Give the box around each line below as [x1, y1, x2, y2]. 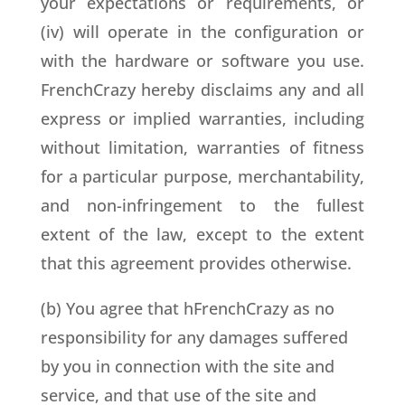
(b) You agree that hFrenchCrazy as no [40, 297, 334, 319]
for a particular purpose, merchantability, [40, 165, 365, 187]
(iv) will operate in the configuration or [40, 21, 365, 42]
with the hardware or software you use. [40, 50, 365, 71]
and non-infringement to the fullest [40, 194, 365, 216]
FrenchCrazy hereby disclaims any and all [40, 79, 365, 100]
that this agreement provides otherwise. [40, 252, 352, 274]
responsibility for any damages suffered [40, 326, 348, 348]
